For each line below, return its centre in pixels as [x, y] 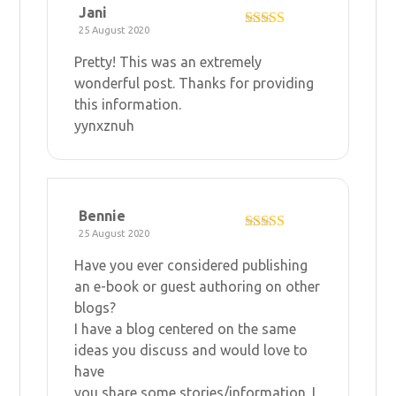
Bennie [103, 215]
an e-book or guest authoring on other [198, 286]
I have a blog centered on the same [186, 328]
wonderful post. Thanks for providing [194, 83]
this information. [128, 104]
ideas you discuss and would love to [191, 350]
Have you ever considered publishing [191, 265]
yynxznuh [105, 125]
